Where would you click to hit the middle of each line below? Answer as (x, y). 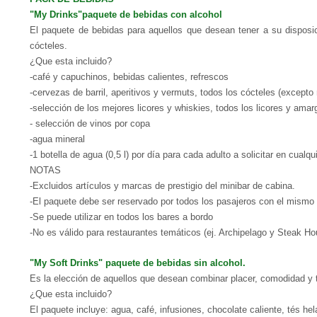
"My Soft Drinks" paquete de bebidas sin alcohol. (138, 263)
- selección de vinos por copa (90, 123)
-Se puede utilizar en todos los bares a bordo (121, 217)
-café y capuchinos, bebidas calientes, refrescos (129, 77)
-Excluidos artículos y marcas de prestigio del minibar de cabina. (162, 186)
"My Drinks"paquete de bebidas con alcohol (126, 15)
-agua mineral (57, 139)
